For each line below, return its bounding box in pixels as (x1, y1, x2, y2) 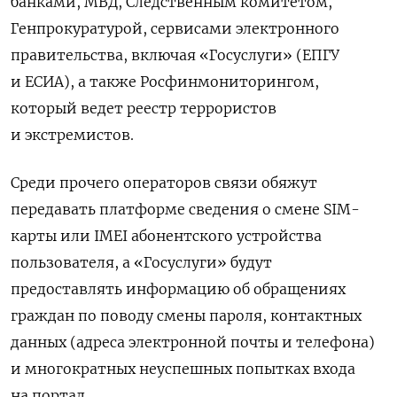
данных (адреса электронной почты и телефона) (11, 332, 375, 351)
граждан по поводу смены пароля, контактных (11, 306, 362, 324)
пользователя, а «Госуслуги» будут (11, 253, 272, 271)
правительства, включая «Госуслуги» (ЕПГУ (11, 45, 339, 64)
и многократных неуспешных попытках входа (11, 359, 355, 378)
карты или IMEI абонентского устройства (11, 226, 322, 245)
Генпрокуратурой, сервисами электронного (11, 19, 339, 37)
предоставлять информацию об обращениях (11, 279, 346, 298)
